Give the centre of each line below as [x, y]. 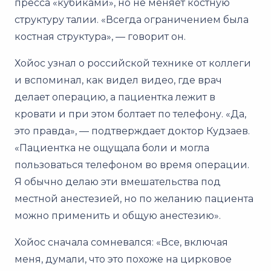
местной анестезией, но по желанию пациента [134, 198]
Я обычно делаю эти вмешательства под [118, 181]
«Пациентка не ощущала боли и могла [112, 148]
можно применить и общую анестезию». [118, 215]
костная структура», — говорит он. [100, 36]
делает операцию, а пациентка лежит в [115, 97]
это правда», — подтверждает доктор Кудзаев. [132, 131]
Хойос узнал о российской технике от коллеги [133, 63]
